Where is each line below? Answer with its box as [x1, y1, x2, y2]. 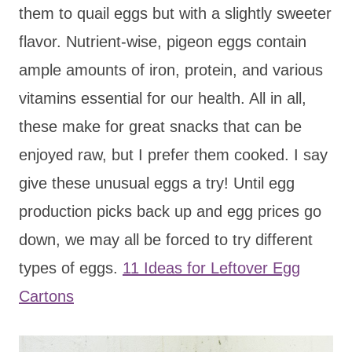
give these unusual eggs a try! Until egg [19, 174, 295, 192]
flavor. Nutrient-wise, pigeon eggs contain [19, 32, 306, 50]
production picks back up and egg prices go [19, 202, 321, 220]
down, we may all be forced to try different [19, 230, 313, 248]
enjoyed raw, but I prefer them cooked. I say [19, 145, 328, 163]
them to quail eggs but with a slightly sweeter [19, 4, 332, 22]
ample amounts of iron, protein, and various [19, 60, 323, 79]
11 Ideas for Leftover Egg [123, 258, 300, 277]
